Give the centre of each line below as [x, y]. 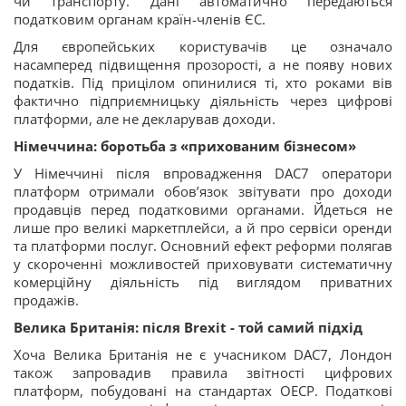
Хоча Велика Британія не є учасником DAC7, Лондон [203, 354]
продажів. [46, 300]
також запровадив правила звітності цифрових [203, 372]
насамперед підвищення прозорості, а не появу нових [203, 64]
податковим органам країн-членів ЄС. [140, 19]
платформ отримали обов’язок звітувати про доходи [203, 191]
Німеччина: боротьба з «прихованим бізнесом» [185, 145]
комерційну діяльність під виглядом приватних [203, 281]
